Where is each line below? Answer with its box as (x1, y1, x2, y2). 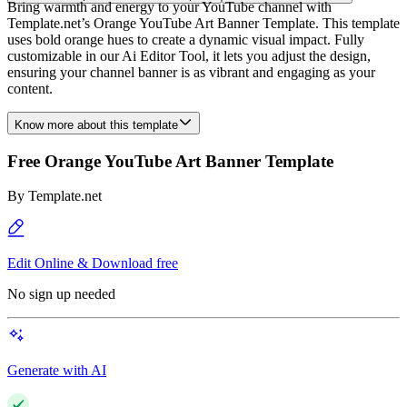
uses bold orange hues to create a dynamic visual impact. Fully (7, 32, 364, 47)
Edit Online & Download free (7, 255, 178, 272)
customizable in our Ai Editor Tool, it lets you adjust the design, (7, 48, 371, 64)
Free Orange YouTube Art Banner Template (7, 151, 333, 171)
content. (7, 81, 53, 96)
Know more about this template (15, 118, 178, 132)
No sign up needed (7, 286, 115, 303)
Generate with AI (7, 362, 106, 379)
